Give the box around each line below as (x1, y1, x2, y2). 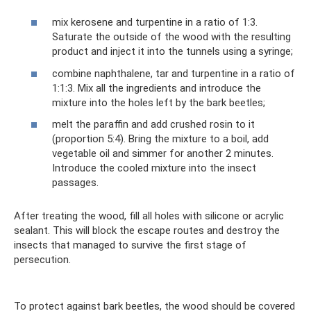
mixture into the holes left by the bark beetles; (52, 96, 265, 109)
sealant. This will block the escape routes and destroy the (14, 224, 280, 237)
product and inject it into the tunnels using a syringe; (52, 45, 293, 58)
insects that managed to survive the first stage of (14, 239, 246, 251)
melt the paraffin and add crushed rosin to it (52, 118, 255, 131)
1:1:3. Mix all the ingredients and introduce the (52, 81, 261, 94)
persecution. (14, 253, 71, 266)
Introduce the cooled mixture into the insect (52, 162, 256, 174)
